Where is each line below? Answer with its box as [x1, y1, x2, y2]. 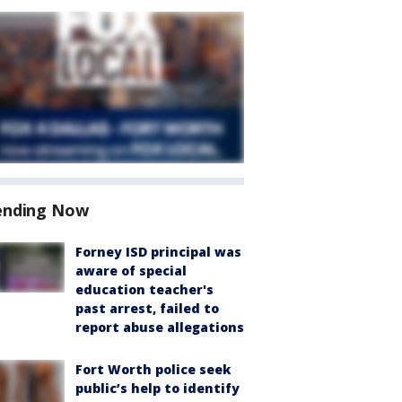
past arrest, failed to [75, 300, 219, 317]
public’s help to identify [75, 380, 240, 397]
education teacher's [75, 281, 214, 298]
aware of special [75, 262, 187, 279]
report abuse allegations [75, 319, 244, 336]
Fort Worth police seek [75, 361, 231, 378]
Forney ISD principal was [75, 243, 241, 260]
